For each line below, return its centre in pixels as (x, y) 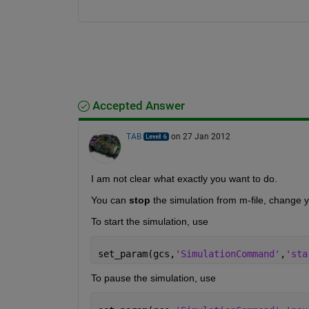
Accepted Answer (137, 106)
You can (108, 200)
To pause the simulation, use (153, 278)
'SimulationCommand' (227, 253)
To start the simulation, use (149, 221)
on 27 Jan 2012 (200, 136)
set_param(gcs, (136, 253)
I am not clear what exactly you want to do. (184, 178)
